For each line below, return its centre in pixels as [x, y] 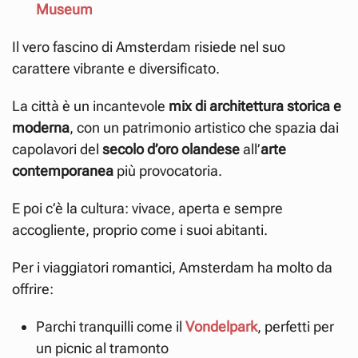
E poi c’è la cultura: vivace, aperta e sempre [147, 208]
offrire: [33, 289]
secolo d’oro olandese [171, 149]
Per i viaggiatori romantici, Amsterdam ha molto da [172, 267]
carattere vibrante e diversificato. [116, 68]
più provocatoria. [168, 171]
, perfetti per [296, 326]
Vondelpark [221, 326]
